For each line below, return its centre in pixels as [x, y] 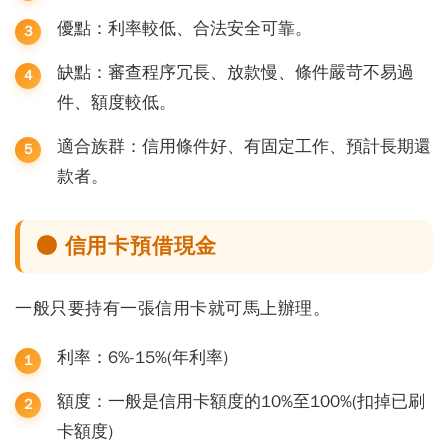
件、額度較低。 [116, 102]
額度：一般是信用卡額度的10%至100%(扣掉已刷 [241, 401]
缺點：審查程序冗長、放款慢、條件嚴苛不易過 [235, 72]
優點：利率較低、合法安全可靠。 [184, 28]
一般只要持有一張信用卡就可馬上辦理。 [172, 308]
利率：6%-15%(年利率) [142, 357]
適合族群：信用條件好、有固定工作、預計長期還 [244, 146]
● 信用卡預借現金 [127, 245]
